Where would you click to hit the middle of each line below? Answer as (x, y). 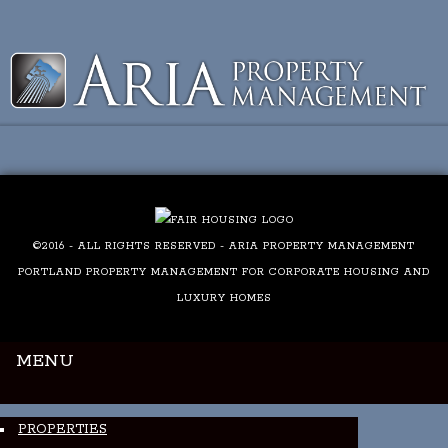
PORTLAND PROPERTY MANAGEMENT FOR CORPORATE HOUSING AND (224, 271)
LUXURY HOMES (224, 297)
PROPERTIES (62, 430)
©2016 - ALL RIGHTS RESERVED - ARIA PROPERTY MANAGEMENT (224, 245)
